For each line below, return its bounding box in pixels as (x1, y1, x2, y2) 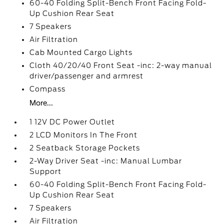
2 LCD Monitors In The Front (29, 131, 138, 139)
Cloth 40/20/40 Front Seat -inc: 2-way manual (29, 61, 212, 69)
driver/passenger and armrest (29, 72, 144, 80)
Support (29, 167, 62, 175)
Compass (29, 85, 66, 93)
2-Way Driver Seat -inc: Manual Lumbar (29, 157, 182, 165)
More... (29, 99, 53, 107)
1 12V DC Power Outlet (29, 118, 115, 126)
